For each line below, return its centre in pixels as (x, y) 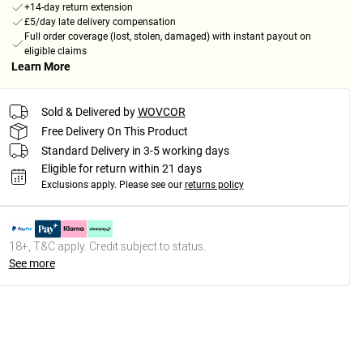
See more (32, 264)
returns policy (214, 185)
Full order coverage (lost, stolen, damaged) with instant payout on (167, 37)
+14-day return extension (78, 8)
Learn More (41, 67)
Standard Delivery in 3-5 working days (135, 150)
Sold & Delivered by (88, 111)
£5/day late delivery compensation (100, 22)
